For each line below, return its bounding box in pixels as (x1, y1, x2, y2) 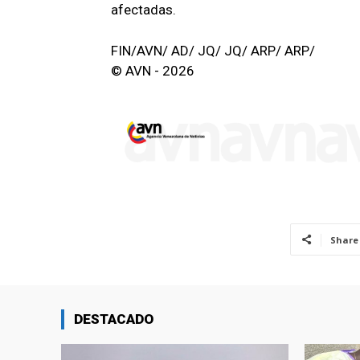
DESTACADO (74, 310, 153, 327)
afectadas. (111, 2, 179, 18)
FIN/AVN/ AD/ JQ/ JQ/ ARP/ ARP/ (111, 43, 315, 59)
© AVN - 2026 (111, 63, 194, 80)
